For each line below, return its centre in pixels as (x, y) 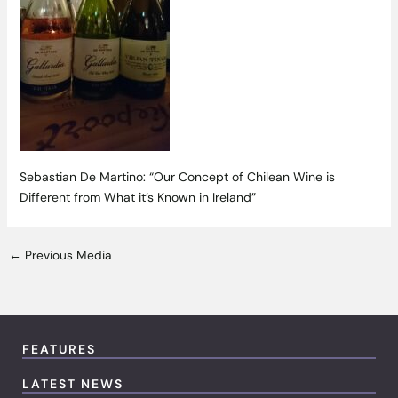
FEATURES (59, 350)
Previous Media (66, 255)
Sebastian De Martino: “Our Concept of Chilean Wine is (177, 177)
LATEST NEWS (73, 384)
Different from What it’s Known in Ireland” (137, 198)
